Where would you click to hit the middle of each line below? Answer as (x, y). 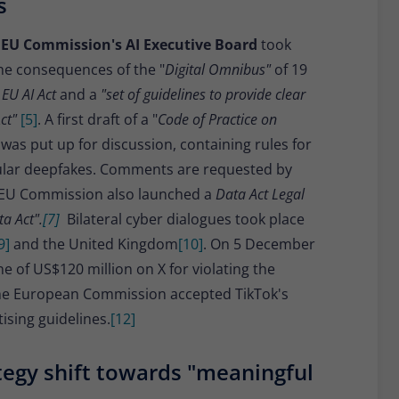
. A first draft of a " (98, 120)
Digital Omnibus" (220, 70)
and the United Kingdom (94, 244)
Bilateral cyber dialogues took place (182, 220)
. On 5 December (259, 244)
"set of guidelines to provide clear (203, 95)
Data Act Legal (260, 195)
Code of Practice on (217, 120)
